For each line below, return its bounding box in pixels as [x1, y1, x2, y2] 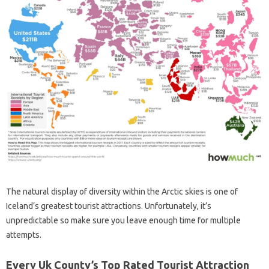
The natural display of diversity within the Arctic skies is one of [6, 186, 238, 196]
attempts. [6, 229, 41, 240]
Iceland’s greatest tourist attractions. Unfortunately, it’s [6, 201, 211, 211]
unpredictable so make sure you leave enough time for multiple [6, 215, 241, 225]
